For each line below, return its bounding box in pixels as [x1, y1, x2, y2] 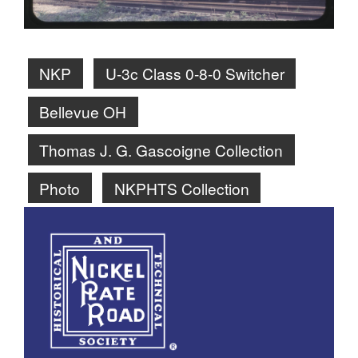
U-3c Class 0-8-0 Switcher [105, 62, 284, 85]
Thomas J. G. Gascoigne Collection [39, 139, 284, 161]
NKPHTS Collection [113, 177, 249, 199]
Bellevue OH [39, 101, 127, 123]
